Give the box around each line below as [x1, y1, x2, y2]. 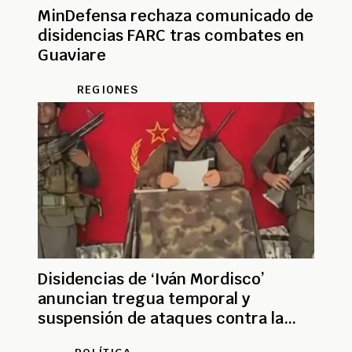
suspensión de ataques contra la [38, 307, 284, 328]
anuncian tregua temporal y [38, 288, 250, 309]
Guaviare [38, 44, 106, 65]
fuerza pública [38, 327, 148, 348]
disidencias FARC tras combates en [38, 24, 304, 46]
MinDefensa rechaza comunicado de [38, 5, 313, 26]
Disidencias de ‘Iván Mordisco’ [38, 268, 264, 289]
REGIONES [77, 82, 139, 97]
